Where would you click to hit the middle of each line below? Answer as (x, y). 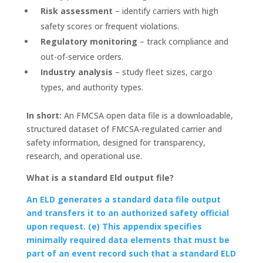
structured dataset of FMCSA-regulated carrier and (124, 129)
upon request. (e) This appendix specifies (114, 226)
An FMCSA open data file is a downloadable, (147, 115)
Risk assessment (76, 11)
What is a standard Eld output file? (100, 178)
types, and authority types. (92, 87)
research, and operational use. (84, 156)
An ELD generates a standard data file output (123, 199)
